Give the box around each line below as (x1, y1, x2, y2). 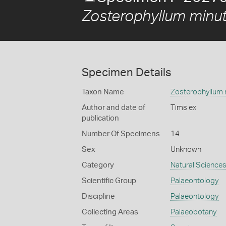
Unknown (170, 146, 201, 153)
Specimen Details (82, 67, 171, 78)
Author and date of (82, 104, 145, 111)
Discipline (82, 193, 115, 200)
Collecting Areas (82, 208, 138, 216)
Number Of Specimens (82, 130, 160, 138)
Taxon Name (82, 88, 124, 96)
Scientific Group (82, 177, 136, 185)
